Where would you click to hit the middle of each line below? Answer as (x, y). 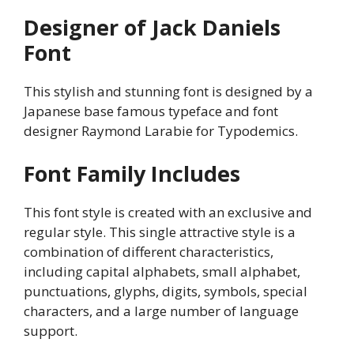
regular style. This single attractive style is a (160, 232)
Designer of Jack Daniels (152, 28)
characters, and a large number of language (161, 311)
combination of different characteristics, (149, 251)
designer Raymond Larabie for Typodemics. (161, 131)
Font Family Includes (132, 173)
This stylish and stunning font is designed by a (168, 92)
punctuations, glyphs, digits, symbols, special (166, 291)
